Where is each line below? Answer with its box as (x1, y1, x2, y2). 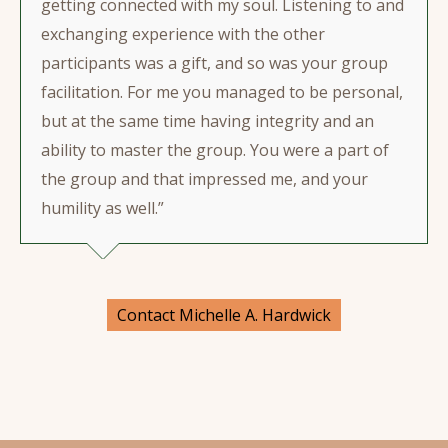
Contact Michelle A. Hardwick (117, 304, 331, 326)
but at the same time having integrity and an (41, 110, 374, 132)
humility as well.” (41, 197, 164, 219)
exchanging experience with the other (41, 23, 325, 45)
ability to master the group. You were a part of (41, 139, 389, 161)
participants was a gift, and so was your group (41, 52, 388, 74)
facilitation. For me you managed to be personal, (41, 81, 403, 103)
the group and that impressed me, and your (41, 168, 368, 190)
